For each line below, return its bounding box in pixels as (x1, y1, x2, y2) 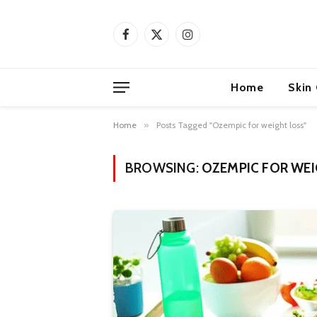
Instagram (187, 33, 230, 47)
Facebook (125, 33, 167, 47)
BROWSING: (125, 160, 202, 176)
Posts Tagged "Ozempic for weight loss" (156, 120, 306, 130)
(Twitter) (156, 48, 192, 62)
